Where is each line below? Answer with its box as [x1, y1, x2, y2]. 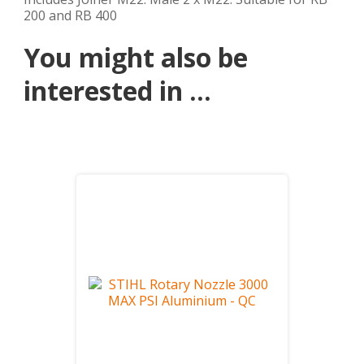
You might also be [24, 40, 248, 75]
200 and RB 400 [24, 6, 117, 24]
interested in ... [24, 73, 211, 108]
